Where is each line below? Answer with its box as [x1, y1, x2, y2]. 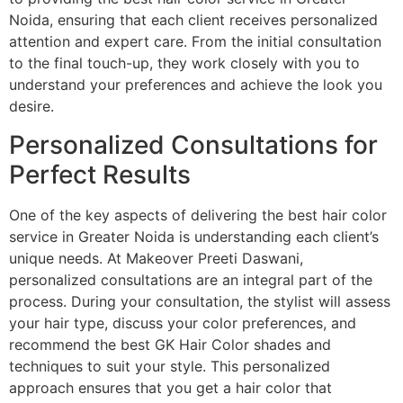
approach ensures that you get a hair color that [9, 378, 332, 397]
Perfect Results [9, 158, 191, 190]
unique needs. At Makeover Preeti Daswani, [9, 248, 303, 267]
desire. [9, 97, 54, 116]
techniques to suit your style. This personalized [9, 356, 330, 375]
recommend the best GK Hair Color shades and [9, 335, 331, 354]
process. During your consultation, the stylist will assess [9, 291, 390, 310]
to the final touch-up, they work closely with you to [9, 54, 360, 73]
